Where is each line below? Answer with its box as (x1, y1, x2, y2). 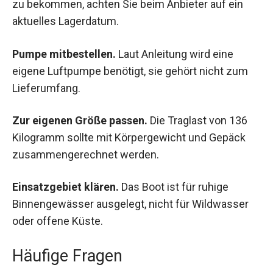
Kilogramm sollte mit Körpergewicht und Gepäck (12, 130, 246, 144)
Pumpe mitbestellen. (12, 47, 116, 60)
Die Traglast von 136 (147, 113, 247, 127)
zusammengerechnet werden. (12, 147, 159, 161)
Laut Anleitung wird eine (116, 47, 233, 60)
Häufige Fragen (12, 246, 122, 266)
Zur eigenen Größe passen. (12, 113, 147, 127)
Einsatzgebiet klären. (12, 180, 119, 193)
